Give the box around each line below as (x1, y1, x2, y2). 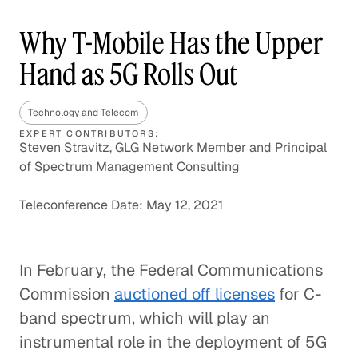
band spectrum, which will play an (19, 308, 270, 328)
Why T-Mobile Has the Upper (19, 25, 323, 61)
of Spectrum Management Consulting (19, 158, 240, 175)
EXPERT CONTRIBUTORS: (19, 128, 159, 139)
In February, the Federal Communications (19, 260, 323, 280)
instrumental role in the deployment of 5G (19, 332, 327, 352)
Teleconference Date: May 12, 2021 (19, 197, 223, 213)
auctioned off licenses (114, 284, 275, 304)
